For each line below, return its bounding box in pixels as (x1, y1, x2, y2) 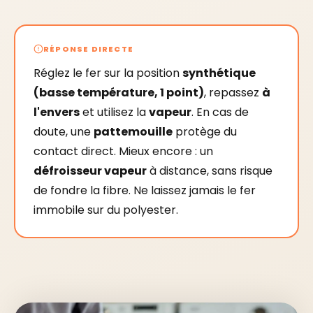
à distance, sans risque (147, 163, 272, 179)
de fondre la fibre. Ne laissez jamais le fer (34, 182, 256, 198)
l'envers (34, 104, 80, 120)
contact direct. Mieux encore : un (34, 143, 213, 159)
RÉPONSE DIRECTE (43, 43, 133, 54)
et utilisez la (80, 104, 149, 120)
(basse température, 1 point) (34, 85, 204, 101)
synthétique (182, 65, 256, 81)
